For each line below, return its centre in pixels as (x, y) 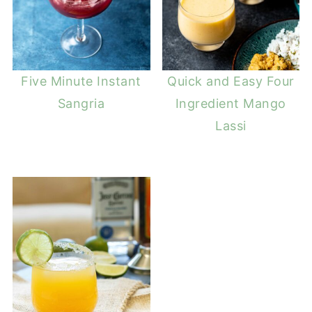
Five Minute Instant (81, 81)
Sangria (81, 103)
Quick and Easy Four (231, 81)
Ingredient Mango (231, 103)
